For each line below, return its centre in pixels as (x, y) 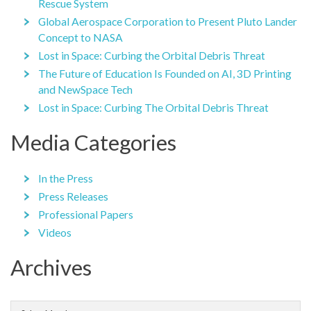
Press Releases (73, 196)
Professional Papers (86, 215)
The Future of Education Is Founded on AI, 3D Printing (165, 74)
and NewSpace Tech (85, 90)
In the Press (66, 178)
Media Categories (93, 143)
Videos (55, 233)
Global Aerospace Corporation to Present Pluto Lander (168, 22)
